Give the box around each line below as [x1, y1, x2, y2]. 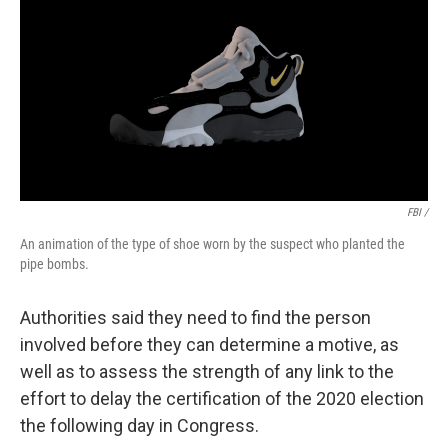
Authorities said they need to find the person [20, 306, 371, 328]
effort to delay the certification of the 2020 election [20, 387, 424, 409]
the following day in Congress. [20, 414, 259, 436]
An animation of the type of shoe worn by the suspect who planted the [20, 235, 405, 252]
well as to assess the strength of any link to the [20, 360, 394, 382]
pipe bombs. [20, 255, 89, 272]
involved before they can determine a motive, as [20, 333, 399, 355]
